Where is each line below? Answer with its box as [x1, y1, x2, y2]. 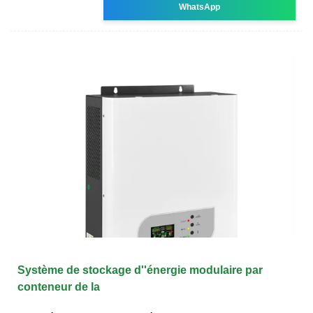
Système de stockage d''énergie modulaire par [17, 263, 263, 276]
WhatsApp [179, 1, 221, 12]
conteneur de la [17, 280, 100, 293]
